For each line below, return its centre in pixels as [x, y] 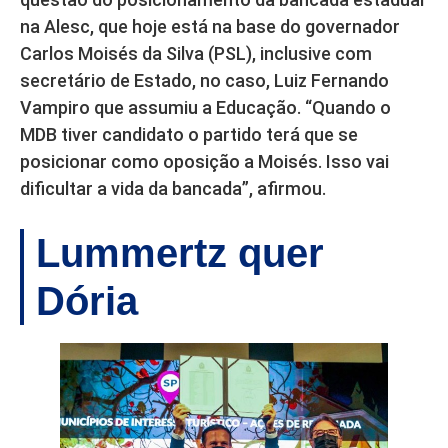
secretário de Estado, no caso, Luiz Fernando [204, 80]
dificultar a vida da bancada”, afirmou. [173, 188]
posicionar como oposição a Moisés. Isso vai [204, 161]
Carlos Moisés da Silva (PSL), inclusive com [196, 53]
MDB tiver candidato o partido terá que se [189, 134]
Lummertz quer [180, 252]
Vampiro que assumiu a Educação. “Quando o [205, 107]
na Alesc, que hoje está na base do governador [210, 26]
